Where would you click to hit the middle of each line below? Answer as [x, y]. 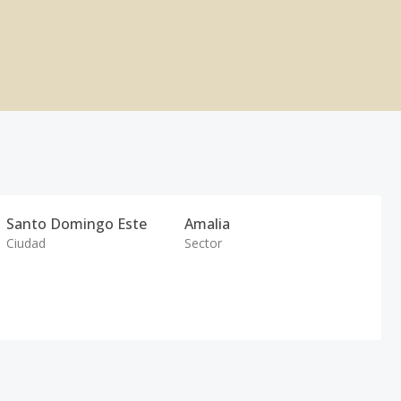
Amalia [207, 224]
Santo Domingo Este [77, 224]
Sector [203, 243]
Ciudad [26, 243]
